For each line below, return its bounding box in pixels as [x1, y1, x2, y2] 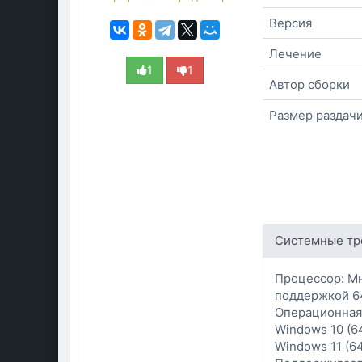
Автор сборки [269, 77, 351, 92]
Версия [269, 15, 313, 31]
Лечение [269, 46, 322, 61]
